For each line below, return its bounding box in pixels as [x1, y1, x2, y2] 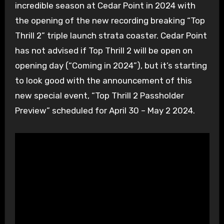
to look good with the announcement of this [14, 75, 192, 86]
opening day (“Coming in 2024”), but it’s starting [14, 60, 207, 71]
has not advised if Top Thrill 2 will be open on [14, 45, 192, 56]
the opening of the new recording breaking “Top [14, 15, 205, 26]
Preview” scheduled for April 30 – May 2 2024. [14, 105, 195, 116]
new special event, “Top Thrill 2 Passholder [14, 90, 184, 101]
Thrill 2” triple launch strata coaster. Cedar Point [14, 30, 207, 41]
